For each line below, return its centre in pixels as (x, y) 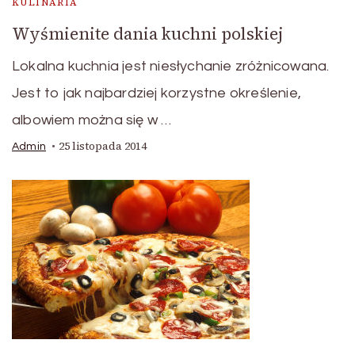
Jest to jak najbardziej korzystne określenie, (157, 93)
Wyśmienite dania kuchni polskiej (147, 34)
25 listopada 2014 (103, 146)
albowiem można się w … (92, 120)
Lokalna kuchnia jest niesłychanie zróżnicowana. (171, 66)
